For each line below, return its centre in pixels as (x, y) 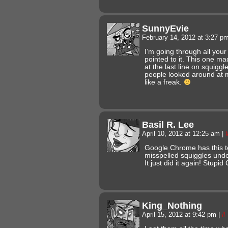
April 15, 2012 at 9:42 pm (180, 215)
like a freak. (164, 82)
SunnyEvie (165, 28)
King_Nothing (172, 205)
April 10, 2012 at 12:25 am (182, 134)
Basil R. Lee (168, 124)
